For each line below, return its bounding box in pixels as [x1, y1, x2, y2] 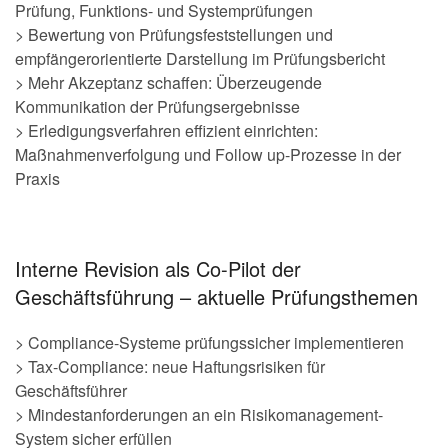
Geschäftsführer [15, 378, 127, 402]
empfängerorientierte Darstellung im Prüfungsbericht [15, 46, 385, 70]
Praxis [15, 166, 60, 190]
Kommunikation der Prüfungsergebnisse [15, 94, 300, 118]
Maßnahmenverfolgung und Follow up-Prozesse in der [15, 142, 401, 166]
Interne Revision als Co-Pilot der [15, 253, 301, 283]
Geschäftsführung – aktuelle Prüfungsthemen [15, 281, 418, 311]
